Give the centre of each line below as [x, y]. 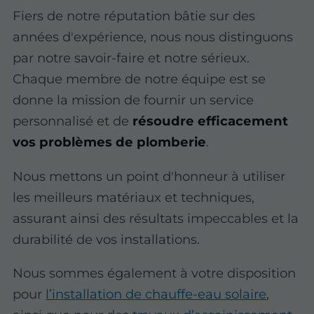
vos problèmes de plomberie [110, 142]
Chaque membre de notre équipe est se [139, 79]
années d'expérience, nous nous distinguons [153, 37]
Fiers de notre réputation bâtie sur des [134, 16]
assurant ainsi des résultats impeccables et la [156, 218]
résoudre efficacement [211, 121]
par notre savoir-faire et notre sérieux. [131, 58]
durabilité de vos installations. [107, 239]
